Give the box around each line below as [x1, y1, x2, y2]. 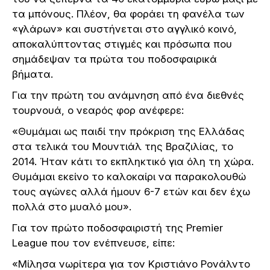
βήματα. [12, 68, 53, 81]
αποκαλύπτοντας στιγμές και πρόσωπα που [12, 38, 232, 51]
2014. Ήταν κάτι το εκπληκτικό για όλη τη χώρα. [12, 155, 254, 168]
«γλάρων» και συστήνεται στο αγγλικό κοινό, [12, 23, 237, 36]
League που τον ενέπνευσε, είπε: [12, 237, 175, 250]
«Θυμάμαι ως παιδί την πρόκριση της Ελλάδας [12, 125, 245, 138]
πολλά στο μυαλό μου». [12, 201, 131, 213]
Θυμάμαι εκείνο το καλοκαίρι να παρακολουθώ [12, 171, 246, 183]
